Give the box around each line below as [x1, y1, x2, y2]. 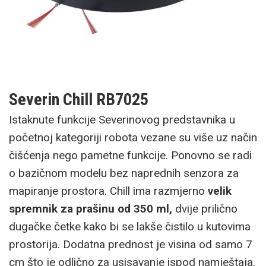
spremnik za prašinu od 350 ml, [9, 202, 172, 216]
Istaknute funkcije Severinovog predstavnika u [9, 113, 235, 127]
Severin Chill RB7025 [9, 90, 148, 110]
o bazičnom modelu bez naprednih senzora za [9, 166, 239, 180]
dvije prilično [172, 202, 237, 216]
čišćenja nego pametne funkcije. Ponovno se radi [9, 148, 252, 163]
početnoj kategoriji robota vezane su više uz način [9, 131, 257, 145]
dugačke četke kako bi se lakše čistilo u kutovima [9, 220, 251, 234]
